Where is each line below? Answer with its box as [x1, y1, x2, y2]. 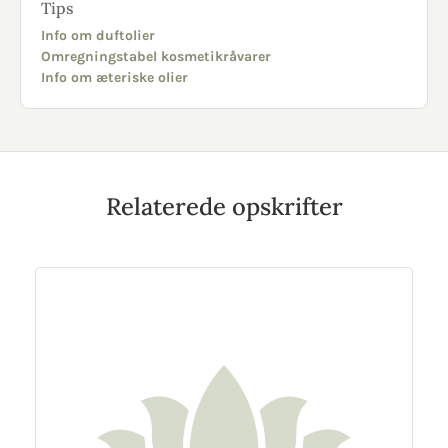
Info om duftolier [41, 27, 155, 44]
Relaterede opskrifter [105, 191, 343, 222]
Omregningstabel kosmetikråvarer [41, 48, 271, 65]
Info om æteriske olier [41, 69, 188, 86]
